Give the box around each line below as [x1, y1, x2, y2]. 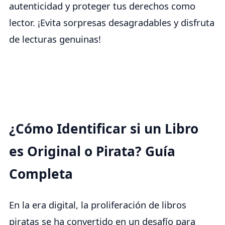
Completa [9, 165, 73, 183]
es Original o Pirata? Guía [9, 142, 175, 161]
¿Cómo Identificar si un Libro [9, 120, 198, 138]
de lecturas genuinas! [9, 33, 101, 46]
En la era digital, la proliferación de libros [9, 198, 186, 211]
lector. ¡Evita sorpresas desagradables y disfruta [9, 16, 214, 29]
